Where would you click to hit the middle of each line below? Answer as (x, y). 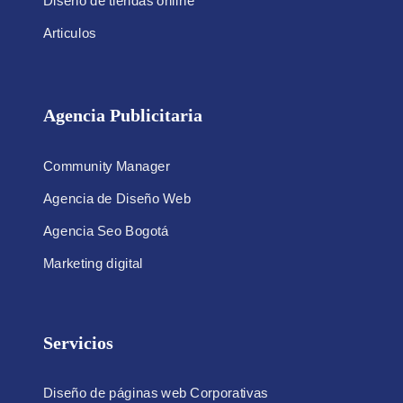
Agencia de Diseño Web (116, 198)
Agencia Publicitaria (122, 116)
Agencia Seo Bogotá (106, 231)
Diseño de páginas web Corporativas (155, 393)
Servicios (78, 343)
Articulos (69, 33)
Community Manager (106, 166)
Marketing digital (93, 263)
